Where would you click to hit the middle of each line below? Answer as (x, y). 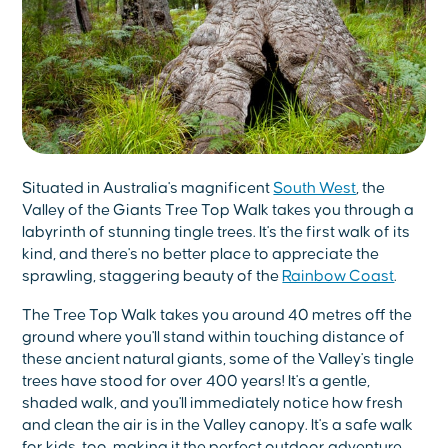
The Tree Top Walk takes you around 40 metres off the (217, 314)
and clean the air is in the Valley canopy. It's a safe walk (218, 424)
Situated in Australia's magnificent (148, 187)
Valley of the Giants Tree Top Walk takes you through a (218, 209)
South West (315, 187)
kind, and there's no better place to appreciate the (201, 253)
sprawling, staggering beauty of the (152, 275)
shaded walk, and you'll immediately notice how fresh (213, 402)
